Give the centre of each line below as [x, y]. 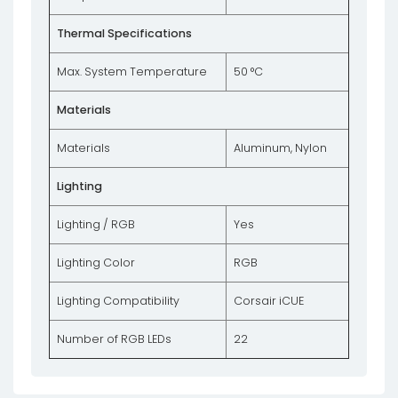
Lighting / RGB [96, 224]
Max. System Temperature [132, 72]
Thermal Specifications [124, 33]
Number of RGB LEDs [114, 339]
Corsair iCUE [269, 301]
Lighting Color [96, 263]
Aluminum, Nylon [280, 148]
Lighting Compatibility [118, 301]
